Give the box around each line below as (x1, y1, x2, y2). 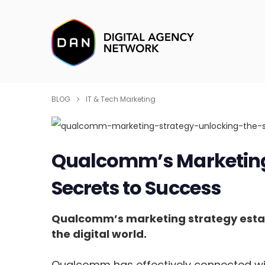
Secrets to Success (51, 174, 221, 202)
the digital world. (51, 227, 147, 242)
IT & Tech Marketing (86, 94, 156, 104)
